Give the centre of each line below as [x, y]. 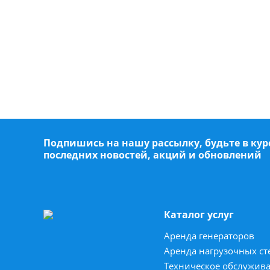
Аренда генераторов [209, 236]
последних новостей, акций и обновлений [152, 155]
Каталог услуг [199, 215]
